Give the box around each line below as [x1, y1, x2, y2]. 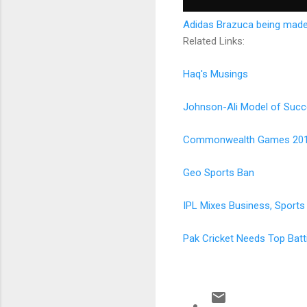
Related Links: [183, 34, 245, 47]
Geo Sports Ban [183, 166, 257, 179]
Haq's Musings [183, 67, 248, 80]
